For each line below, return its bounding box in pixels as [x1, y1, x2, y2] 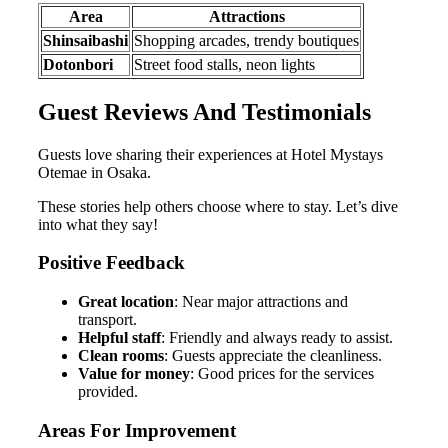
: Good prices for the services [190, 365, 374, 383]
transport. [78, 311, 137, 329]
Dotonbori [43, 55, 113, 73]
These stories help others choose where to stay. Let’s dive [38, 197, 398, 215]
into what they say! [38, 215, 158, 233]
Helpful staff [78, 329, 161, 347]
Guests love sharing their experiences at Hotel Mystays [38, 145, 383, 163]
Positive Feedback [38, 252, 185, 274]
